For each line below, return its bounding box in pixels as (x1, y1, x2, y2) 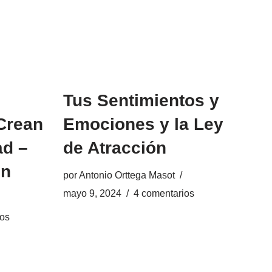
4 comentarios (133, 188, 194, 199)
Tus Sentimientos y (63, 91, 219, 110)
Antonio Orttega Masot (78, 169, 175, 180)
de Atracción (63, 138, 166, 157)
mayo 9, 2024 (63, 188, 121, 199)
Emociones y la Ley (63, 115, 223, 134)
